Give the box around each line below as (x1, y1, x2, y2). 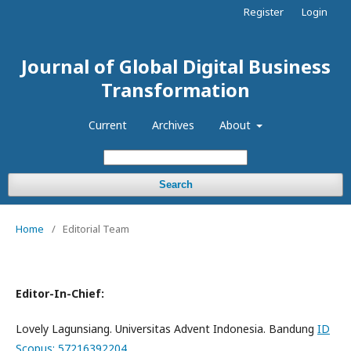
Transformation (101, 77, 250, 103)
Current (88, 118, 127, 132)
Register (244, 5, 284, 19)
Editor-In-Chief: (16, 286, 104, 301)
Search (158, 179, 193, 190)
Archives (151, 118, 194, 132)
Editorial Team (63, 222, 129, 236)
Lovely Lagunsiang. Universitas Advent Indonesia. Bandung (16, 321, 317, 336)
